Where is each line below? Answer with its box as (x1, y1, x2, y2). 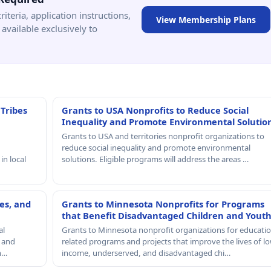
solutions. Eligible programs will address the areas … (61, 153, 249, 165)
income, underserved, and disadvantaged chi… (61, 247, 230, 258)
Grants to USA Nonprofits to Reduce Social (61, 103, 249, 116)
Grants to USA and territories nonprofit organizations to (61, 130, 264, 142)
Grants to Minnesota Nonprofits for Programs (61, 197, 264, 210)
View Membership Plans (156, 14, 256, 26)
